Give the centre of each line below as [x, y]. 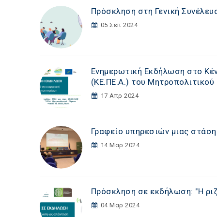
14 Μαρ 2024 [120, 145]
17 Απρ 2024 [120, 96]
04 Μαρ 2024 [120, 205]
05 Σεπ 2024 [119, 25]
